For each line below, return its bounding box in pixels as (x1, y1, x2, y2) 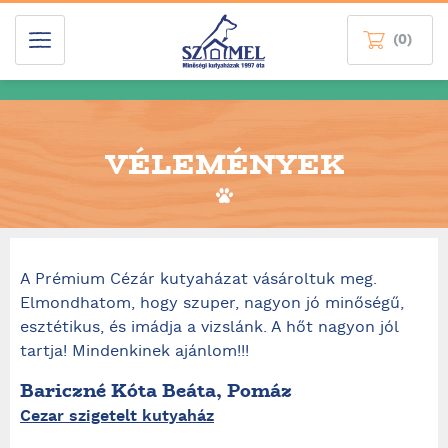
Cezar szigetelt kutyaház (20, 406, 214, 427)
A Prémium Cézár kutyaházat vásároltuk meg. (20, 269, 377, 291)
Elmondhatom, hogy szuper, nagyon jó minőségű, (20, 293, 404, 315)
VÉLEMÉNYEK (104, 143, 344, 185)
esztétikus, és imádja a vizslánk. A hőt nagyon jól (20, 317, 398, 339)
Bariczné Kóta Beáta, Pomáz (20, 377, 292, 404)
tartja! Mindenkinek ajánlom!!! (20, 341, 249, 363)
